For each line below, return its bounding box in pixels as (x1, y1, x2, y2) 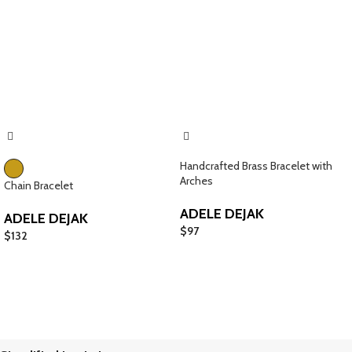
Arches (180, 173, 213, 188)
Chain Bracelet (4, 178, 73, 192)
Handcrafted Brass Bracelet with (180, 158, 332, 173)
